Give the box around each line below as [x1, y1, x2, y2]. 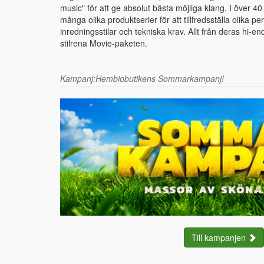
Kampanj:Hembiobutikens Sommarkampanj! [60, 72, 224, 85]
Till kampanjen [191, 231, 248, 243]
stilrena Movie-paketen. [60, 37, 147, 49]
